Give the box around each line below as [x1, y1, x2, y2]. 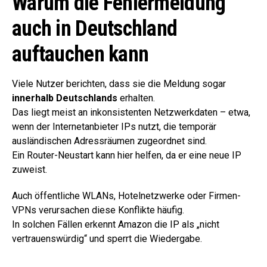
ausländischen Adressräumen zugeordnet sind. [12, 135, 207, 147]
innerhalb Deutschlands [12, 92, 117, 104]
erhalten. [117, 92, 155, 104]
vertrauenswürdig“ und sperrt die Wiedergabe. [12, 232, 202, 244]
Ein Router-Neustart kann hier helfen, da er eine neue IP [12, 149, 241, 161]
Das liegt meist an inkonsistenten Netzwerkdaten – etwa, [12, 106, 250, 118]
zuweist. [12, 163, 47, 175]
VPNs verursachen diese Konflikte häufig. [12, 204, 184, 216]
